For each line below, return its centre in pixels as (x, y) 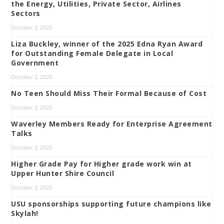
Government (35, 63)
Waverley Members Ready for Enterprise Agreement (112, 124)
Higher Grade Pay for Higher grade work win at (101, 164)
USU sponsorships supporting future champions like (111, 204)
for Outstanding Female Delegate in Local (92, 53)
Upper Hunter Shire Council (63, 173)
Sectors (26, 13)
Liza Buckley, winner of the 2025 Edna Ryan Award (107, 44)
